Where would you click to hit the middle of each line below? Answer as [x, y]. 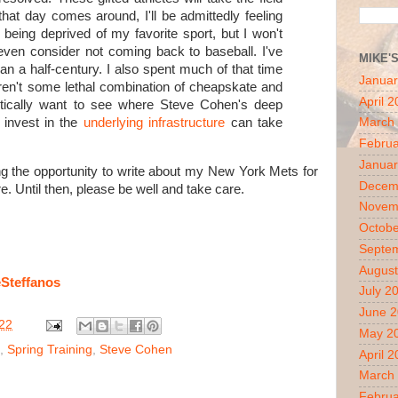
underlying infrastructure [154, 123]
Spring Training [50, 350]
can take [254, 123]
